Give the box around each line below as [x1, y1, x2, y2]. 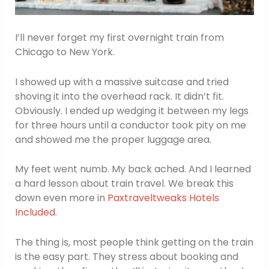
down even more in [14, 191, 107, 205]
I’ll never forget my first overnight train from [14, 31, 224, 45]
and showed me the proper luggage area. [14, 132, 211, 147]
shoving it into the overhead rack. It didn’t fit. [14, 89, 224, 103]
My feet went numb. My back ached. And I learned [14, 162, 251, 177]
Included [14, 205, 55, 220]
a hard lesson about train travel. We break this [14, 177, 234, 191]
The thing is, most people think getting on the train [14, 235, 253, 249]
